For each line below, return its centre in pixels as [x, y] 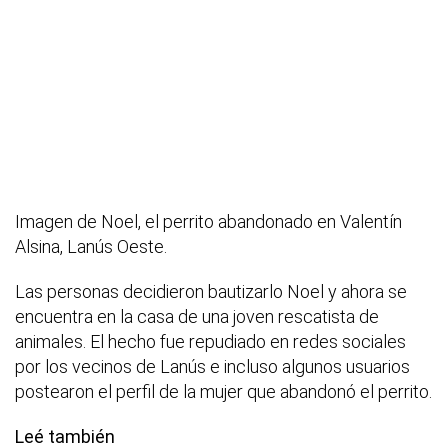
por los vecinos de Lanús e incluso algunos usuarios [212, 367]
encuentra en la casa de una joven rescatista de [197, 317]
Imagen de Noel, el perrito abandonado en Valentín [208, 222]
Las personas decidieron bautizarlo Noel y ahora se [211, 292]
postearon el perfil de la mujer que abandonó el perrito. [223, 392]
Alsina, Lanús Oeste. [91, 247]
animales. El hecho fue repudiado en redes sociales [210, 342]
